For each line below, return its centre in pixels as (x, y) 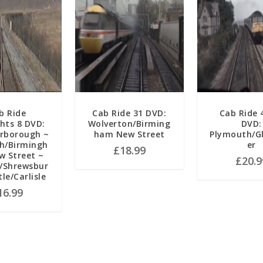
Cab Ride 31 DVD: (129, 113)
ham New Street (129, 134)
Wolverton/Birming (129, 124)
